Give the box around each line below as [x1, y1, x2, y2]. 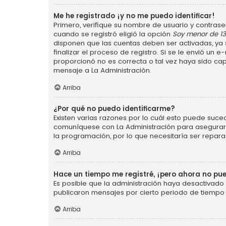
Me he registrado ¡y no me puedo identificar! [53, 11, 215, 21]
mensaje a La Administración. [53, 65, 151, 75]
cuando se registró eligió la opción [53, 29, 173, 39]
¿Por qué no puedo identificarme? [53, 103, 175, 114]
